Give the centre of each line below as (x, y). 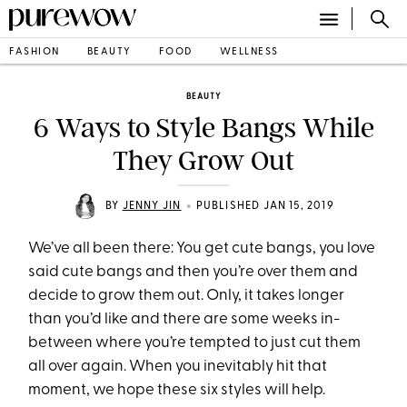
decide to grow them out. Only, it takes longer (187, 296)
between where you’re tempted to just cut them (195, 343)
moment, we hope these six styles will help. (180, 390)
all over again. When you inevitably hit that (178, 367)
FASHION (35, 52)
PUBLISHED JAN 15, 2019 (265, 206)
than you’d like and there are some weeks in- (184, 319)
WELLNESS (249, 52)
